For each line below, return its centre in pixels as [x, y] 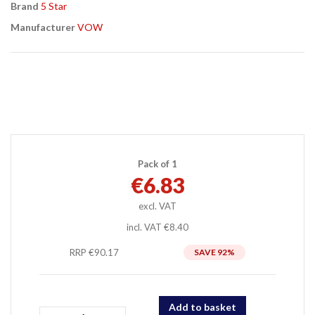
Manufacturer [43, 27]
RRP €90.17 [94, 252]
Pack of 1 [157, 163]
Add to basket [202, 307]
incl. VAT [145, 227]
